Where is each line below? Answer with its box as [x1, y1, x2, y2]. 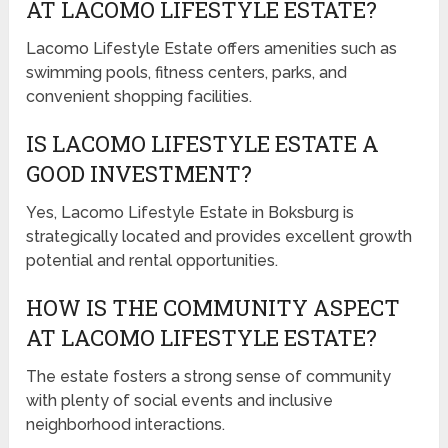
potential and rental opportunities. [26, 251, 279, 271]
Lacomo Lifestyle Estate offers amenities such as [26, 39, 398, 59]
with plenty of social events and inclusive [26, 391, 334, 411]
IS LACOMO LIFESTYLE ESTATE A [26, 129, 380, 159]
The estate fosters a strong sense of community [26, 367, 392, 387]
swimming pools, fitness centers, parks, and [26, 63, 348, 83]
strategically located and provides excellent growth [26, 227, 413, 247]
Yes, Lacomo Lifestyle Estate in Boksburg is [26, 203, 355, 223]
